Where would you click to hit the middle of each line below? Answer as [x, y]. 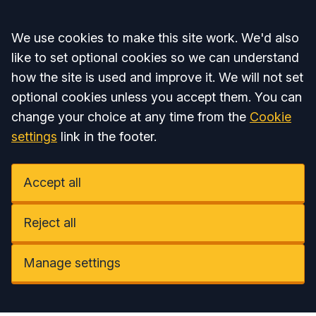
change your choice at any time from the [130, 117]
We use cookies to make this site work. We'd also [155, 38]
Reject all [50, 223]
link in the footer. [107, 136]
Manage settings [72, 263]
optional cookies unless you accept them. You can [157, 97]
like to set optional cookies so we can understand [155, 57]
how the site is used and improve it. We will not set [157, 77]
